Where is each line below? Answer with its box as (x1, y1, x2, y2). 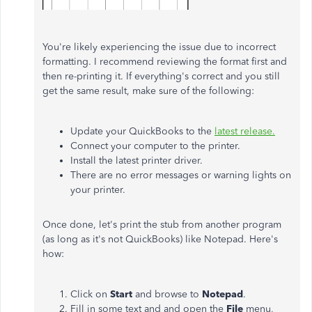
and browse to (135, 288, 202, 301)
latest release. (214, 125, 275, 138)
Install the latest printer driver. (70, 155, 203, 167)
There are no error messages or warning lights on (70, 169, 291, 182)
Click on (70, 288, 110, 301)
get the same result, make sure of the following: (42, 85, 254, 97)
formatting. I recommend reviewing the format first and (42, 56, 287, 68)
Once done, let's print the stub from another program (42, 219, 281, 231)
